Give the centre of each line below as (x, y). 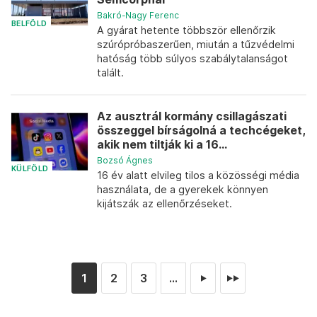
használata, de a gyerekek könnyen (183, 189)
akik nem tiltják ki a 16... (162, 145)
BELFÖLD (29, 23)
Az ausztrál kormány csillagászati (192, 116)
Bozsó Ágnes (125, 160)
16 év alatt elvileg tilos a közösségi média (198, 175)
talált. (110, 73)
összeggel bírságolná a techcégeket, (201, 131)
